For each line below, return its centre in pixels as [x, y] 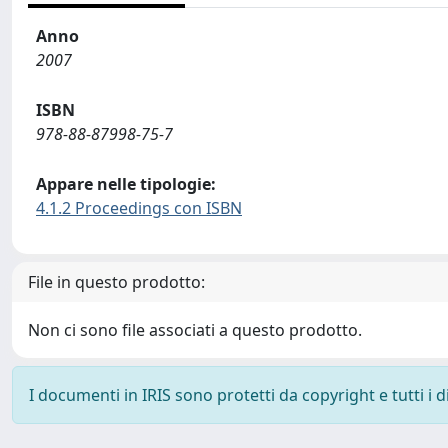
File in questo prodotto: [116, 282]
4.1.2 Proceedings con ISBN [139, 208]
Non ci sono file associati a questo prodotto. [195, 330]
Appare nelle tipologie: [126, 184]
